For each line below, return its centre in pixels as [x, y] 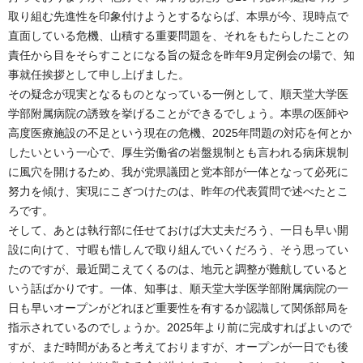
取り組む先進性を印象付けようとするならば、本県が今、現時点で [178, 16]
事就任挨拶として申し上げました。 [99, 74]
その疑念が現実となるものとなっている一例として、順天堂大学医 [178, 94]
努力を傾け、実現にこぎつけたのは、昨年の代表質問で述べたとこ [178, 191]
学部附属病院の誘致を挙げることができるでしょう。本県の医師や [178, 113]
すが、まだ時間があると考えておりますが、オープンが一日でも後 [178, 346]
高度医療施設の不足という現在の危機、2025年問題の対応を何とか [180, 132]
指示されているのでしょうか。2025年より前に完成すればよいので [180, 327]
